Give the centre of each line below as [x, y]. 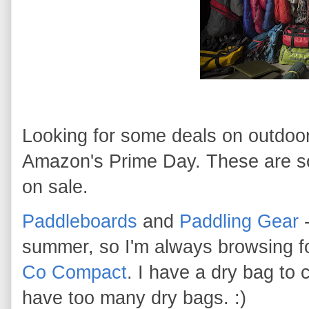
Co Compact [74, 272]
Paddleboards [80, 221]
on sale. [55, 187]
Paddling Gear [239, 221]
